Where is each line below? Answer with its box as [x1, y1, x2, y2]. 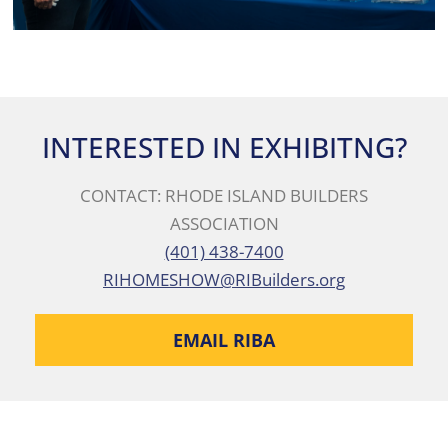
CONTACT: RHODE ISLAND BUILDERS [80, 184, 368, 208]
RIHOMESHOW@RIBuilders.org [103, 268, 345, 292]
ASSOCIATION [169, 212, 279, 236]
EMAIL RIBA [173, 328, 275, 353]
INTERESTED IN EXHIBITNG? [41, 128, 407, 167]
